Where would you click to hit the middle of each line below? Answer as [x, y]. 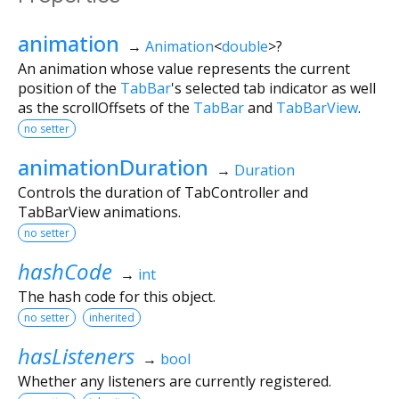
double [244, 46]
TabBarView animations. [99, 212]
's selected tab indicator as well [273, 88]
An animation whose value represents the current [184, 68]
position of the [69, 88]
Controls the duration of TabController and [163, 192]
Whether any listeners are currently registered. [175, 381]
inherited [112, 317]
